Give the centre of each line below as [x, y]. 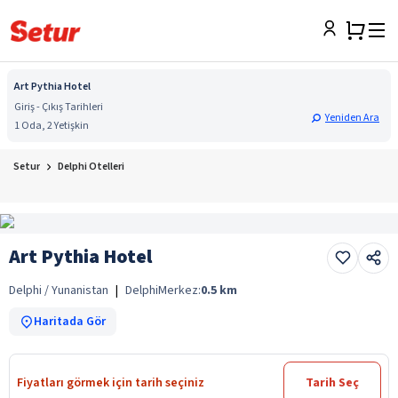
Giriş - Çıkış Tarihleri [59, 107]
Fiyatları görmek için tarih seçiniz [111, 382]
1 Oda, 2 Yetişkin [52, 126]
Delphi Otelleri [91, 167]
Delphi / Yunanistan [59, 290]
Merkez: [179, 290]
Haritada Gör [70, 321]
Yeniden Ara [352, 118]
